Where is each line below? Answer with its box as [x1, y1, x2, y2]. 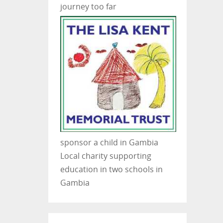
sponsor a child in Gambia [60, 137, 158, 148]
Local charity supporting [60, 150, 151, 162]
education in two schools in [60, 164, 163, 175]
